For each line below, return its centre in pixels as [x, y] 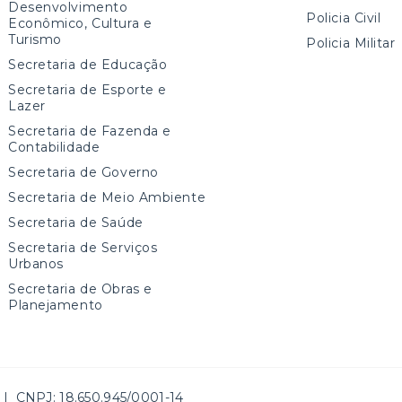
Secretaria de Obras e [80, 288]
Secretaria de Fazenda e [90, 131]
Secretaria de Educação [88, 64]
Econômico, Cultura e [80, 23]
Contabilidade [54, 147]
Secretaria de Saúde [76, 222]
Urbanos [36, 263]
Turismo [35, 39]
